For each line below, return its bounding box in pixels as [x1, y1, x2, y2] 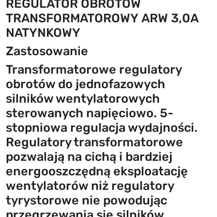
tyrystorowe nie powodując [6, 192, 167, 207]
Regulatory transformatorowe [6, 134, 183, 149]
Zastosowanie [6, 43, 88, 58]
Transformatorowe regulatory [6, 62, 182, 77]
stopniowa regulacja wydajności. [6, 120, 198, 135]
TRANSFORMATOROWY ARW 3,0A [6, 10, 198, 25]
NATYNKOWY [6, 25, 80, 40]
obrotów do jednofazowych [6, 76, 165, 91]
